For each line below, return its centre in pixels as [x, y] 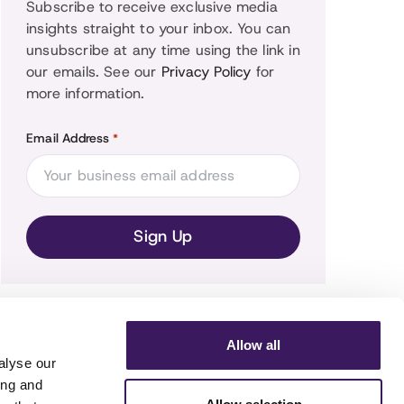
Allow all [253, 345]
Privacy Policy [206, 72]
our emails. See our [94, 72]
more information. [86, 94]
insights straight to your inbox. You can [159, 29]
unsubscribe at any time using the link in [163, 50]
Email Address [68, 138]
